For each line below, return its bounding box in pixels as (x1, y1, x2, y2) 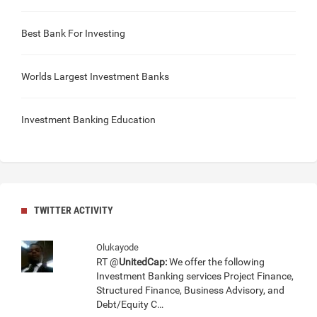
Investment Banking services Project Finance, (96, 270, 294, 282)
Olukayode (96, 242, 139, 253)
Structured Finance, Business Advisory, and (96, 284, 284, 296)
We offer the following (167, 256, 265, 268)
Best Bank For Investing (21, 28, 125, 40)
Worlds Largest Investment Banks (21, 71, 169, 83)
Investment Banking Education (21, 114, 156, 126)
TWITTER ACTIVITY (34, 204, 113, 217)
